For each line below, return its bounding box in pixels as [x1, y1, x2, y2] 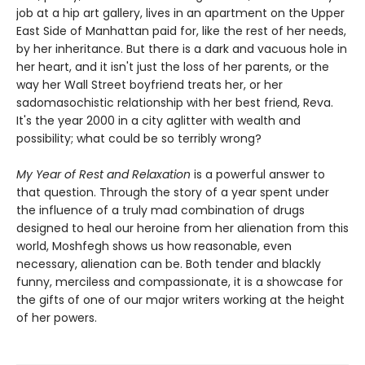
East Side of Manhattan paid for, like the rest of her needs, [16, 23, 346, 40]
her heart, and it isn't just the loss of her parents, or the [16, 59, 329, 76]
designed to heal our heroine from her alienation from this [16, 220, 349, 237]
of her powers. [16, 310, 97, 327]
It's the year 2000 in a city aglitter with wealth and [16, 112, 301, 130]
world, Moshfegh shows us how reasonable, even [16, 238, 292, 255]
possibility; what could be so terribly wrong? [16, 130, 262, 147]
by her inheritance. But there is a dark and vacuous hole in [16, 41, 347, 58]
